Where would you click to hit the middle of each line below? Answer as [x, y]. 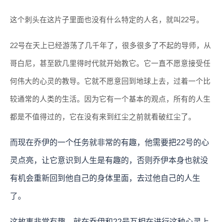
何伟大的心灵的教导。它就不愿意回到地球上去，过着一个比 [110, 81]
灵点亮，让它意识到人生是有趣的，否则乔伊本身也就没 [109, 160]
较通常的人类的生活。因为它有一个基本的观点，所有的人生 [110, 99]
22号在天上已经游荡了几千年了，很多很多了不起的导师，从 [111, 45]
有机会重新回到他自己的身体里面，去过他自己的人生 [105, 178]
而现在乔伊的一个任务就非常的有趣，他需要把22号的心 [110, 142]
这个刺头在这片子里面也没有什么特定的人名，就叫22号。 [107, 20]
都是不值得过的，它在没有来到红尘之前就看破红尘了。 [103, 117]
